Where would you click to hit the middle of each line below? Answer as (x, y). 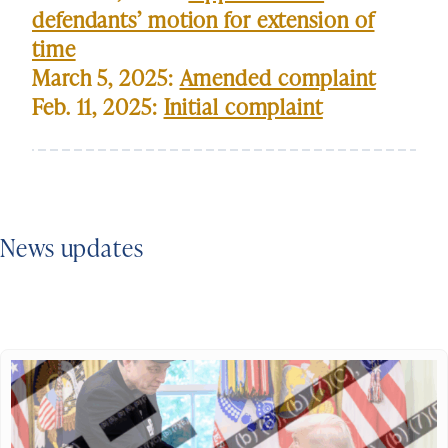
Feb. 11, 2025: (98, 107)
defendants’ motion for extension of (203, 20)
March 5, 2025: (106, 78)
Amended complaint (277, 78)
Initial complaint (243, 107)
